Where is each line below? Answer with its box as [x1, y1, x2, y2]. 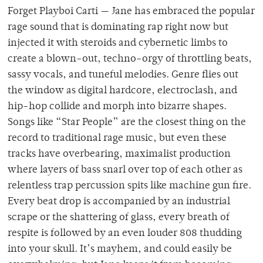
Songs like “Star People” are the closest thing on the [8, 117, 246, 128]
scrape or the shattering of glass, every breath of [8, 212, 230, 223]
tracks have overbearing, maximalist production [8, 149, 231, 160]
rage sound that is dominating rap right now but [8, 22, 228, 33]
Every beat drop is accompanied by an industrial [8, 196, 230, 207]
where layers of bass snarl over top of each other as [8, 164, 242, 176]
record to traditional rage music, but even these [8, 133, 227, 144]
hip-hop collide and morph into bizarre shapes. [8, 101, 227, 112]
